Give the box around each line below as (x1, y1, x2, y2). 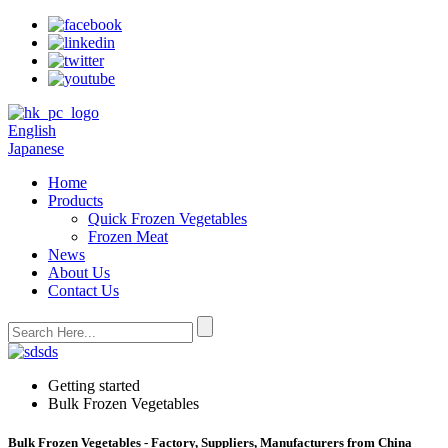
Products (48, 192, 103, 209)
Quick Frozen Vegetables (88, 210, 247, 227)
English (8, 122, 56, 139)
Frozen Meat (88, 228, 168, 245)
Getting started (48, 377, 140, 394)
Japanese (8, 140, 64, 157)
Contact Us (48, 282, 119, 299)
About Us (48, 264, 110, 281)
